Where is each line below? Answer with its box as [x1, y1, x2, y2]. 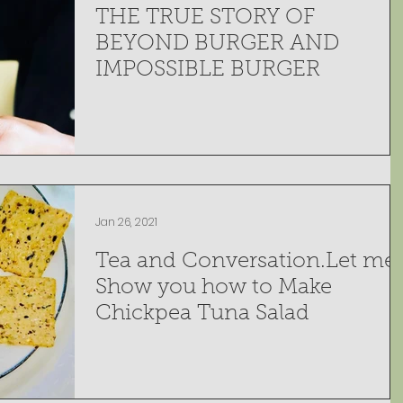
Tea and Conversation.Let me [95, 250, 396, 273]
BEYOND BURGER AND [95, 32, 339, 55]
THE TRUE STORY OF [95, 6, 315, 29]
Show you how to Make [95, 276, 332, 299]
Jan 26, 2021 [95, 213, 157, 229]
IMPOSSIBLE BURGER [95, 58, 320, 81]
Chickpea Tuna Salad [95, 302, 309, 325]
